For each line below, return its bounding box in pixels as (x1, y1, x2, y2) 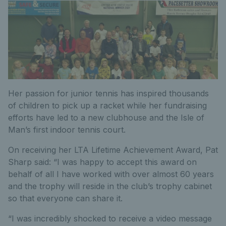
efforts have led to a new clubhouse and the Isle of (8, 112, 204, 123)
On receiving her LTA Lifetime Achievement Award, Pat (8, 145, 218, 155)
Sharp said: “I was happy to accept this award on (8, 157, 197, 167)
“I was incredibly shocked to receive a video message (8, 213, 212, 223)
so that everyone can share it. (8, 193, 123, 203)
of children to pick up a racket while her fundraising (8, 100, 207, 110)
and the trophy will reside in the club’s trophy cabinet (8, 181, 212, 191)
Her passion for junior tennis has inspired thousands (8, 88, 209, 98)
